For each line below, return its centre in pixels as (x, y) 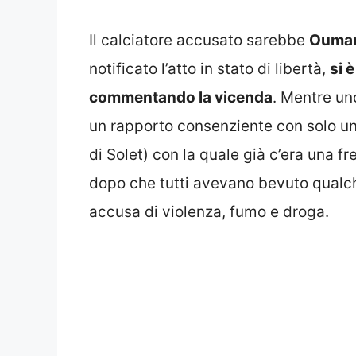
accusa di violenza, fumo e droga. (209, 211)
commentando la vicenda (181, 97)
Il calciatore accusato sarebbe (199, 40)
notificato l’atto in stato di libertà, (209, 68)
